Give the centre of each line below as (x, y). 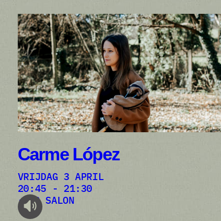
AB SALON (51, 200)
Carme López (69, 154)
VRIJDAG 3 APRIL (64, 177)
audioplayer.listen (48, 213)
